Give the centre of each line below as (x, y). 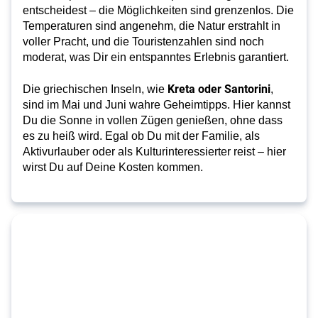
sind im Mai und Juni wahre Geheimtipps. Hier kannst (157, 105)
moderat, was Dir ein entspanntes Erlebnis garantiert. (156, 57)
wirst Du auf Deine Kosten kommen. (113, 168)
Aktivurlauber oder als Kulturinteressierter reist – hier (154, 152)
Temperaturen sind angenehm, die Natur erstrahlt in (152, 26)
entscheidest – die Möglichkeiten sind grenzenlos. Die (158, 11)
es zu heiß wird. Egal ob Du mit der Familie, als (141, 136)
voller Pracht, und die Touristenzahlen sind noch (143, 42)
